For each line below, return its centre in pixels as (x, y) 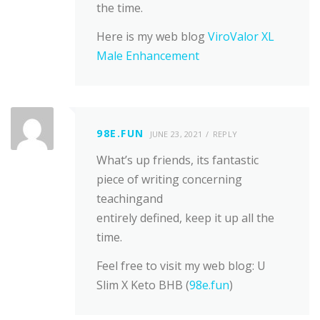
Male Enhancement (148, 55)
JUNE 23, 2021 (176, 134)
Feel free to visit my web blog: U (181, 266)
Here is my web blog (152, 36)
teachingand (130, 198)
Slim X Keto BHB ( (143, 285)
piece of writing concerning (169, 179)
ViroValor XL (241, 36)
